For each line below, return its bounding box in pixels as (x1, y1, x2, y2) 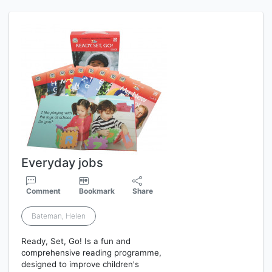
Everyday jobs (21, 155, 103, 170)
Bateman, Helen (32, 211, 86, 220)
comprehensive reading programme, (21, 248, 161, 257)
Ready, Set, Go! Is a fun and (21, 236, 131, 246)
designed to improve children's (21, 259, 139, 269)
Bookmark (78, 186, 115, 195)
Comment (26, 186, 61, 195)
